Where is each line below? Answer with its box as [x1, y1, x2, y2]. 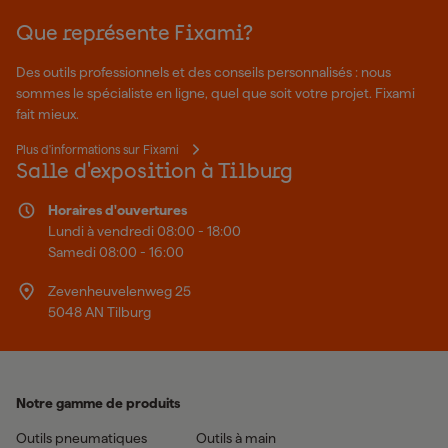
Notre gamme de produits [16, 394, 180, 411]
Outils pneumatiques [16, 429, 147, 446]
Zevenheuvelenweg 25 [47, 282, 191, 299]
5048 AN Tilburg [47, 303, 151, 320]
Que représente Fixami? [16, 24, 254, 45]
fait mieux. [16, 106, 79, 122]
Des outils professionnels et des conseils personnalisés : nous [16, 64, 391, 80]
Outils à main [196, 429, 276, 446]
